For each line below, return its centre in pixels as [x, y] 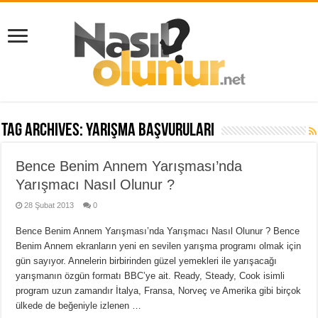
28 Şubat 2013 [49, 205]
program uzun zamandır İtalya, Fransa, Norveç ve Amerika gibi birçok [159, 291]
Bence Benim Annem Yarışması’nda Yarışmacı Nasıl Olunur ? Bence [158, 231]
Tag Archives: [44, 131]
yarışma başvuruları [150, 131]
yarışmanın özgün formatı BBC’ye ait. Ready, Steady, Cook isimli [150, 276]
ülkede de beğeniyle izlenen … [79, 306]
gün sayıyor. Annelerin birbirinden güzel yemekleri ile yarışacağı [147, 261]
